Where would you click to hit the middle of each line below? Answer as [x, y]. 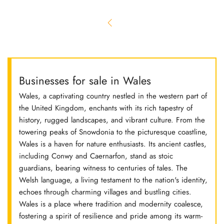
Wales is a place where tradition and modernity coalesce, [111, 204]
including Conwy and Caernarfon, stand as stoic [96, 156]
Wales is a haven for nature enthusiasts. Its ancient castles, [113, 144]
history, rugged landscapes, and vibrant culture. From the [112, 120]
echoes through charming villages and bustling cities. [105, 192]
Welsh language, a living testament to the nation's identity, [113, 180]
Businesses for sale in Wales [85, 80]
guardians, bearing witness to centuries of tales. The [103, 168]
